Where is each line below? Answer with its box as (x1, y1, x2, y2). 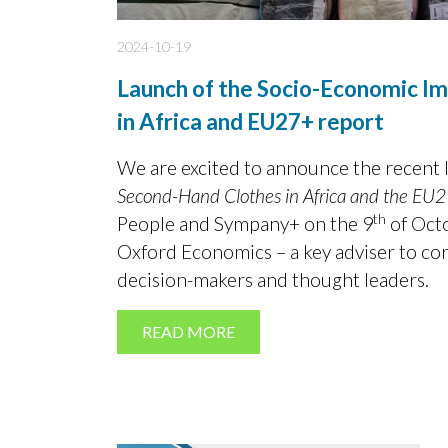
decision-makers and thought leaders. (117, 268, 429, 292)
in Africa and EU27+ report (117, 108, 384, 136)
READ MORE (142, 322, 235, 342)
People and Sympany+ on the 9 (117, 212, 373, 236)
